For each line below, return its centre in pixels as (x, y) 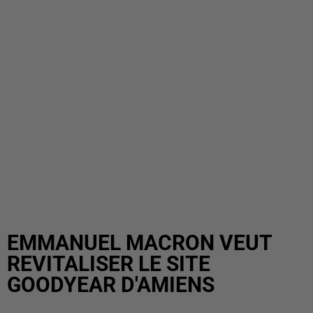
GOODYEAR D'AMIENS (111, 285)
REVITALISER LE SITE (109, 264)
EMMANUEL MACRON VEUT (139, 243)
